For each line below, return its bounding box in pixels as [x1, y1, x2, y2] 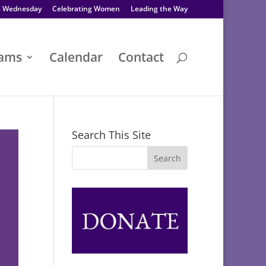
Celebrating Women [52, 4, 120, 14]
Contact [118, 49, 164, 65]
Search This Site [71, 128, 151, 142]
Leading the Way [131, 4, 188, 14]
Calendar [49, 49, 103, 65]
